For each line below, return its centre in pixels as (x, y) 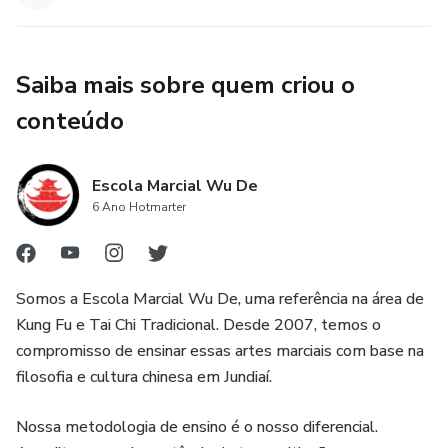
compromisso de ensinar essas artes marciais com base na (220, 350)
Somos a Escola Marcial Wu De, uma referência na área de (220, 298)
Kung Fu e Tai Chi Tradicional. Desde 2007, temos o (198, 324)
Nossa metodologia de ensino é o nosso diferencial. (197, 426)
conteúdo (70, 120)
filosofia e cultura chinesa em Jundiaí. (144, 376)
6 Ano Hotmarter (139, 206)
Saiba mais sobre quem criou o (185, 84)
